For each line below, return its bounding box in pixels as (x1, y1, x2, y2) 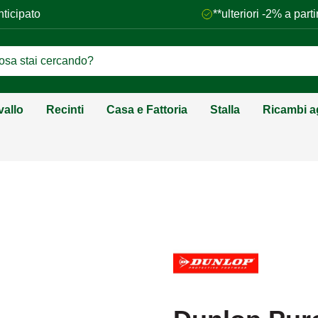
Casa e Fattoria (106, 104, 187, 116)
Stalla (210, 104, 240, 116)
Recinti (46, 104, 84, 116)
